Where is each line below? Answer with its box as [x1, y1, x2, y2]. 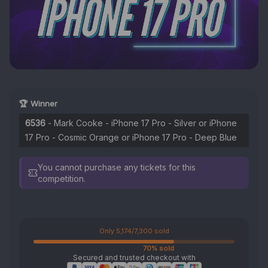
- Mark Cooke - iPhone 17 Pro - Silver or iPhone [45, 118, 237, 129]
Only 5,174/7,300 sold [99, 227, 169, 236]
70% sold [143, 244, 175, 253]
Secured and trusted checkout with [72, 253, 196, 263]
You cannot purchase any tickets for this [38, 162, 196, 173]
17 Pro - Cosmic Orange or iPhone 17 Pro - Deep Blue [25, 132, 237, 143]
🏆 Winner [19, 99, 57, 109]
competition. [38, 173, 86, 184]
